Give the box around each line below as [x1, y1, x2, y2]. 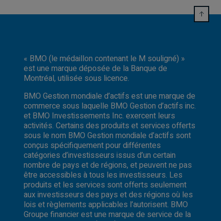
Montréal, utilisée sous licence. [24, 72, 129, 84]
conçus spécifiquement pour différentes [24, 139, 161, 151]
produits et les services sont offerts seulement [24, 179, 186, 191]
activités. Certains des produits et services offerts [24, 119, 195, 132]
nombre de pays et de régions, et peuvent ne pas [24, 159, 192, 171]
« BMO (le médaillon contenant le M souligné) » [24, 52, 185, 65]
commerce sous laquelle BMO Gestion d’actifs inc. [24, 100, 196, 112]
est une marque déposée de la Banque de [24, 62, 167, 74]
